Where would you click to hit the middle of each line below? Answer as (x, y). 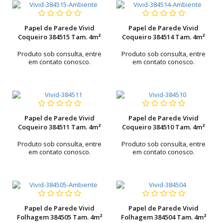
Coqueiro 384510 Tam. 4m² (164, 127)
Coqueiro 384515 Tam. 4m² (59, 37)
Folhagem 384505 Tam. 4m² (59, 217)
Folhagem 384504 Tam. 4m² (164, 217)
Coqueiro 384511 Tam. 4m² (59, 127)
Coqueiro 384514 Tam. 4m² (164, 37)
